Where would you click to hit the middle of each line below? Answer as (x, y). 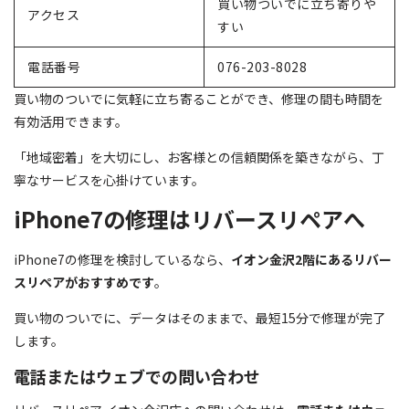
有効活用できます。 (71, 121)
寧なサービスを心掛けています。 (109, 179)
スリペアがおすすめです (84, 282)
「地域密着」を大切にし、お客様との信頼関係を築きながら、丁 (199, 157)
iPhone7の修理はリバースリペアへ (189, 218)
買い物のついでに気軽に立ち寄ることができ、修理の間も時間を (199, 98)
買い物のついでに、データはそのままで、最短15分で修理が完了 (199, 317)
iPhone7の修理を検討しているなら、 (122, 259)
